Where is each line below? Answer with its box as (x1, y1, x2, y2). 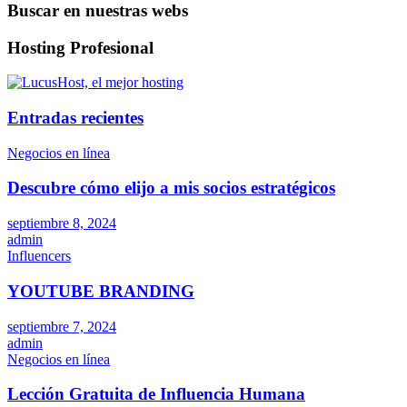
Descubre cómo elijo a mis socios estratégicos (7, 178, 335, 198)
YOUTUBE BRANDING (7, 281, 194, 301)
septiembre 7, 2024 (7, 318, 116, 334)
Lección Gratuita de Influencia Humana (7, 384, 305, 404)
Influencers (7, 248, 71, 264)
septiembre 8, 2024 (7, 215, 116, 232)
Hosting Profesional (7, 37, 154, 57)
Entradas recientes (7, 108, 144, 127)
